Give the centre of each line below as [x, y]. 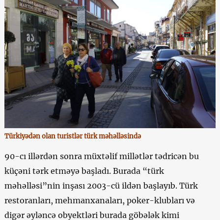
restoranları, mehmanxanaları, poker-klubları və [99, 201]
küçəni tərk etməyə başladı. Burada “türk [84, 171]
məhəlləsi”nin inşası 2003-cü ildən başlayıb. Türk [101, 186]
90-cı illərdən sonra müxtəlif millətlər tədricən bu [101, 156]
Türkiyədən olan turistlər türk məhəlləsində [72, 137]
